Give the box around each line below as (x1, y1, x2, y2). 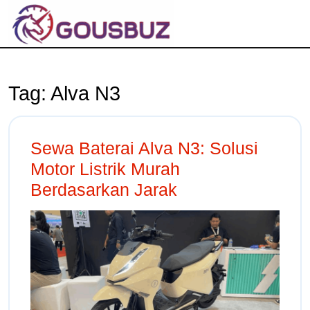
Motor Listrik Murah (30, 159, 180, 179)
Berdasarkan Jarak (30, 180, 177, 199)
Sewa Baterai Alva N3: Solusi (30, 138, 258, 158)
